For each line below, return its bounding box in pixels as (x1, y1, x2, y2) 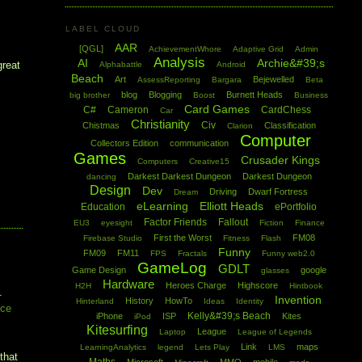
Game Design (71, 265, 126, 276)
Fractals (177, 249, 207, 259)
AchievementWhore (149, 44, 222, 54)
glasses (260, 266, 289, 276)
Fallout (217, 217, 248, 229)
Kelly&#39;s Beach (187, 310, 271, 322)
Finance (294, 218, 325, 228)
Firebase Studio (82, 234, 142, 243)
